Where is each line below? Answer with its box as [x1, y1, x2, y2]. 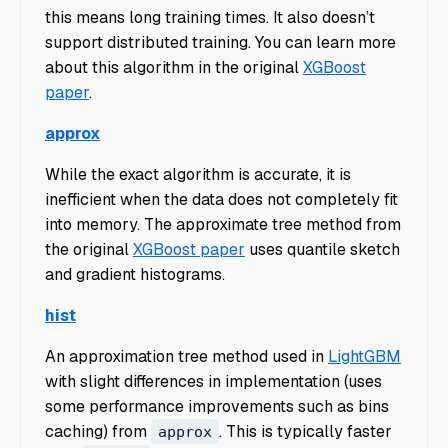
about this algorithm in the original [45, 56, 303, 78]
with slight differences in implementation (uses [45, 370, 382, 392]
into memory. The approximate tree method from [45, 213, 401, 235]
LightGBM [328, 345, 401, 367]
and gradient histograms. [45, 263, 225, 285]
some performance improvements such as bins [45, 395, 389, 417]
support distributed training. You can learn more [45, 31, 396, 53]
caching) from [45, 420, 151, 442]
